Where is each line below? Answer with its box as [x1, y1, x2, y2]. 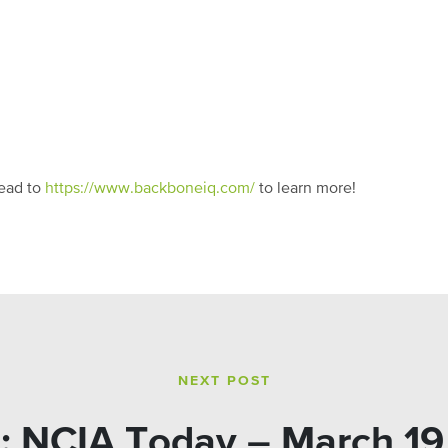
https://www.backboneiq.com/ [45, 181, 255, 198]
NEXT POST [177, 374, 271, 389]
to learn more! [255, 181, 356, 198]
